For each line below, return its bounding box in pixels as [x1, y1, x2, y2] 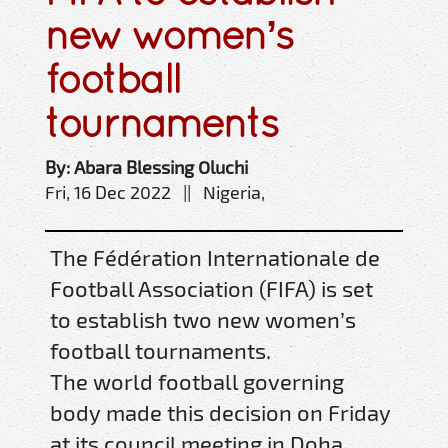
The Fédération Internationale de [50, 244, 380, 271]
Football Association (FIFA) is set [50, 275, 373, 302]
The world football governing [50, 368, 344, 395]
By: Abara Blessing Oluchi [45, 156, 248, 179]
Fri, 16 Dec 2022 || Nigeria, [45, 181, 265, 204]
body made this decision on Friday [50, 399, 391, 426]
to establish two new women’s [50, 306, 356, 333]
